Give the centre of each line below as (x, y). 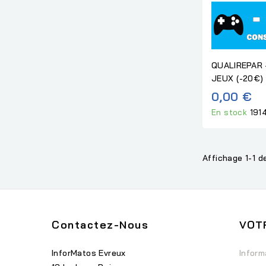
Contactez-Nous (100, 225)
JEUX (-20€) (237, 78)
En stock (231, 112)
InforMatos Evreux (89, 253)
